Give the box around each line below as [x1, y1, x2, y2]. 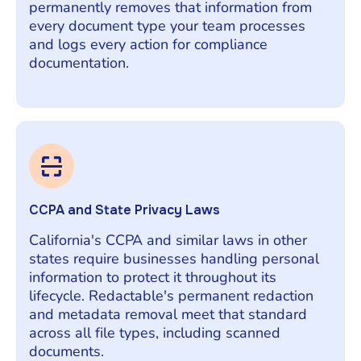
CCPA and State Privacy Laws [29, 201, 220, 218]
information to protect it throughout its [29, 267, 276, 287]
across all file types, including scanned [29, 322, 280, 342]
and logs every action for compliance [29, 34, 268, 54]
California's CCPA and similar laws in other [29, 230, 307, 250]
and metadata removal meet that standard [29, 304, 307, 324]
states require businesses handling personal [29, 248, 319, 268]
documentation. [29, 52, 129, 73]
